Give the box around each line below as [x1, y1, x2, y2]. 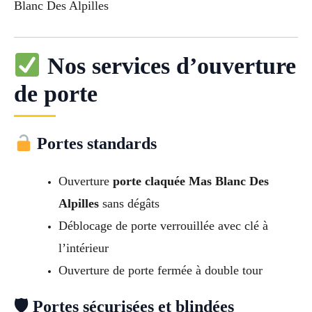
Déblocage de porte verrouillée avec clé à [58, 219, 268, 233]
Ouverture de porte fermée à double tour [58, 263, 263, 278]
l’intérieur [58, 241, 109, 256]
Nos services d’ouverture [40, 53, 296, 79]
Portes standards [33, 134, 157, 153]
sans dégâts [98, 196, 159, 211]
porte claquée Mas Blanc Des [112, 174, 269, 189]
